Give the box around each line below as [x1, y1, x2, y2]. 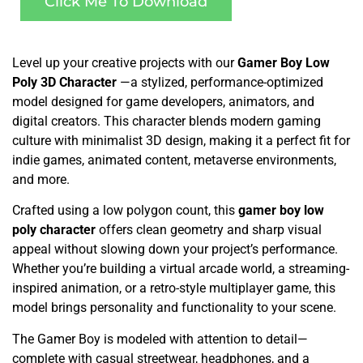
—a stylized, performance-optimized [120, 74, 323, 90]
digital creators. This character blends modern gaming [12, 113, 321, 129]
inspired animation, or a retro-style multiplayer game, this [12, 280, 335, 297]
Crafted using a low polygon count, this [12, 203, 238, 219]
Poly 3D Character [12, 74, 120, 90]
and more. [12, 171, 70, 187]
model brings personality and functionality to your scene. [12, 300, 336, 316]
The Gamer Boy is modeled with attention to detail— [12, 331, 308, 347]
